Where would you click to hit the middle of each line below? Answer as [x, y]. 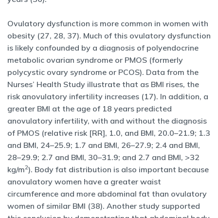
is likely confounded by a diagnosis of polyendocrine [103, 48]
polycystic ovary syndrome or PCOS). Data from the [103, 72]
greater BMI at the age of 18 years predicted [90, 109]
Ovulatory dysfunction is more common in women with [108, 23]
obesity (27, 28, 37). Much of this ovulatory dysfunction [109, 36]
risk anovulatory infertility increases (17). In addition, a [108, 96]
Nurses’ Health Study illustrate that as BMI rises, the [103, 84]
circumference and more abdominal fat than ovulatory [107, 194]
